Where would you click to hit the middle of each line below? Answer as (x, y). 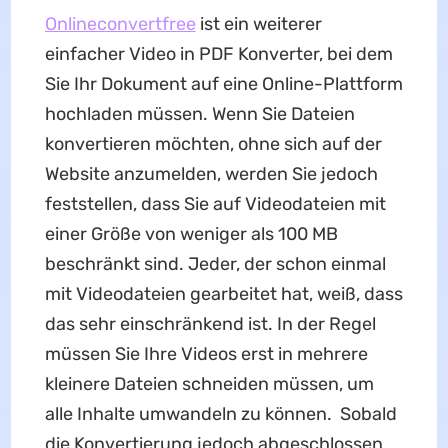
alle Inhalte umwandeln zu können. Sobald (220, 414)
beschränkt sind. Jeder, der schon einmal (215, 264)
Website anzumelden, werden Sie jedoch (211, 174)
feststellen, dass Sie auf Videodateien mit (215, 204)
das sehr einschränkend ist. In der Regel (210, 324)
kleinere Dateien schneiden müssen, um (209, 384)
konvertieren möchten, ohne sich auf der (213, 144)
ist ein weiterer (258, 24)
